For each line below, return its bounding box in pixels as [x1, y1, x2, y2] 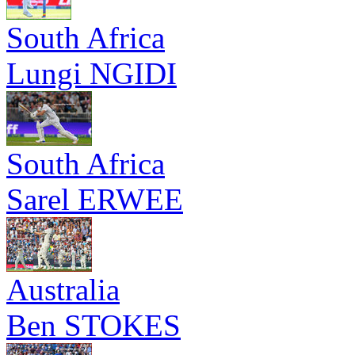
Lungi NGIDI [6, 56, 177, 90]
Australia [6, 273, 120, 307]
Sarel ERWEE [6, 182, 183, 216]
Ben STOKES [6, 308, 181, 342]
